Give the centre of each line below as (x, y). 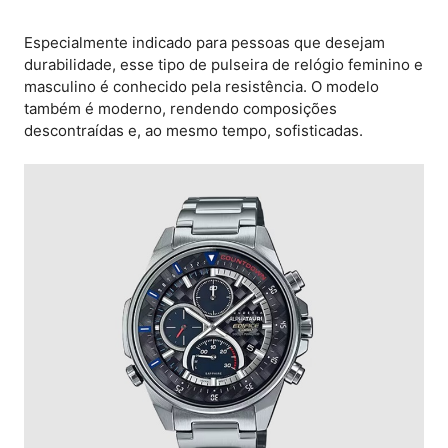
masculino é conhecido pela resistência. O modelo (201, 86)
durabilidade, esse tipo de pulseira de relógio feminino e (223, 64)
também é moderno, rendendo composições (180, 108)
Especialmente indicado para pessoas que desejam (204, 42)
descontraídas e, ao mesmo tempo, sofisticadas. (193, 130)
